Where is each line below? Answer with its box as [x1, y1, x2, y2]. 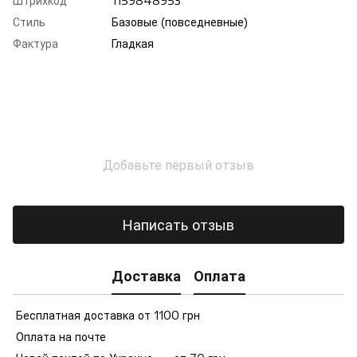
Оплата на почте [13, 329, 106, 343]
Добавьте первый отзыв [103, 156, 254, 173]
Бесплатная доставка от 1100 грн [13, 308, 200, 322]
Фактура [13, 36, 58, 50]
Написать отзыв [123, 215, 234, 234]
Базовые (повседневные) [112, 14, 248, 29]
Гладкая [112, 36, 154, 50]
